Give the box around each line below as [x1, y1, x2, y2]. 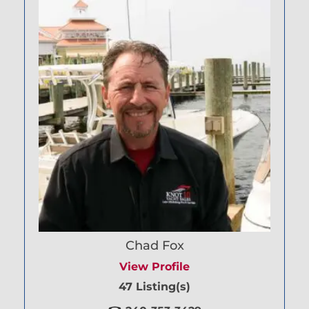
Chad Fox [125, 238, 184, 254]
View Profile [119, 260, 190, 274]
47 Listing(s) [119, 280, 190, 294]
